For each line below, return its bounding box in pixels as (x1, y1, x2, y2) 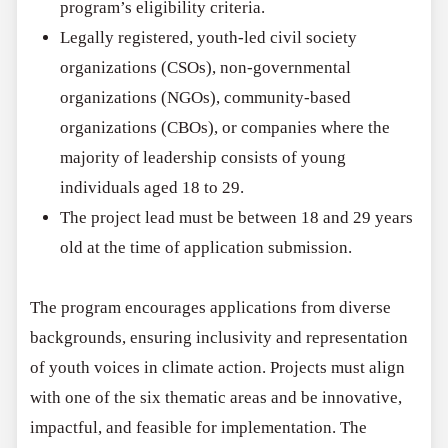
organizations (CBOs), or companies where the (60, 117, 391, 137)
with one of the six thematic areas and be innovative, (30, 387, 403, 407)
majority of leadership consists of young (60, 147, 347, 167)
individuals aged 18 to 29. (60, 177, 245, 197)
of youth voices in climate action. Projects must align (30, 357, 406, 377)
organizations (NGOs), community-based (60, 87, 352, 107)
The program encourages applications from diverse (30, 297, 392, 317)
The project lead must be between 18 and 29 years (60, 207, 414, 227)
